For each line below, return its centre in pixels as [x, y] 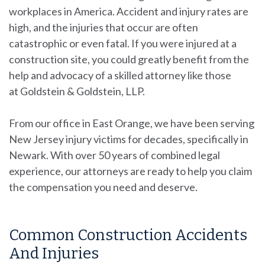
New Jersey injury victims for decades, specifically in [129, 139]
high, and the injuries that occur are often [104, 27]
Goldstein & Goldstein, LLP [81, 91]
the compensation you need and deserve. [103, 187]
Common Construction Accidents [128, 235]
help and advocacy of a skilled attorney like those [120, 75]
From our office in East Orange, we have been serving [132, 123]
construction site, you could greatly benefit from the [129, 59]
